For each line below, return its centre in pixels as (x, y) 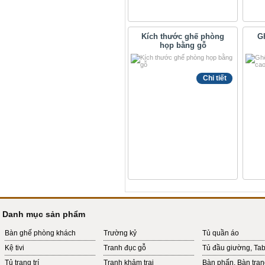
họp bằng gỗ (183, 45)
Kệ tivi (14, 248)
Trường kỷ (120, 233)
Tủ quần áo (221, 233)
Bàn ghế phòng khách (40, 233)
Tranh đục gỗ (125, 248)
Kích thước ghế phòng (183, 36)
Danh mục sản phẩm (44, 214)
